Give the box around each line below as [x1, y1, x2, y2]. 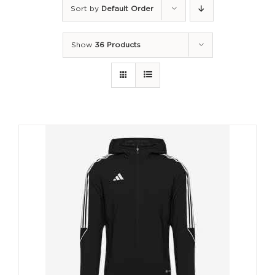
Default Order [101, 5, 153, 12]
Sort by [70, 5, 101, 12]
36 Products [94, 41, 141, 48]
